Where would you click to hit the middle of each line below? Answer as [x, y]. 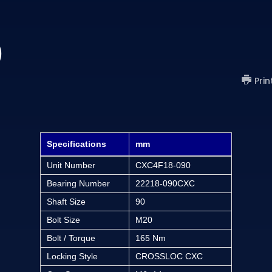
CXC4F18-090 [163, 165]
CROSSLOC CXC [169, 257]
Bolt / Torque [71, 238]
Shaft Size [66, 202]
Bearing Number [78, 184]
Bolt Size [63, 220]
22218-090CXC [165, 184]
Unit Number [71, 165]
